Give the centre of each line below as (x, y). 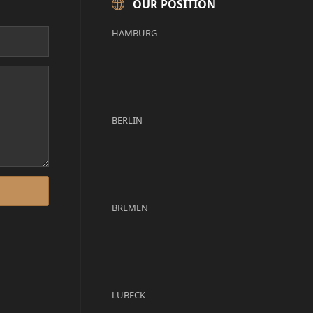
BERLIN (127, 121)
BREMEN (130, 208)
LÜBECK (128, 295)
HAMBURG (134, 33)
